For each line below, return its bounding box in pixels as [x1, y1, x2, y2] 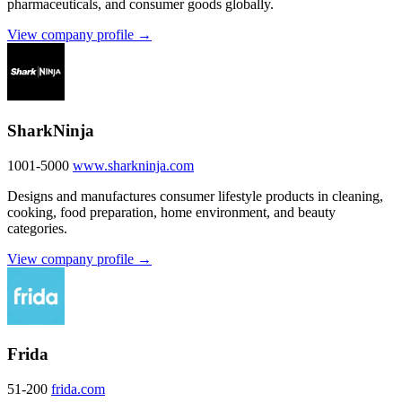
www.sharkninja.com [73, 157, 194, 173]
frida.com [51, 381, 105, 398]
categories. [7, 220, 67, 236]
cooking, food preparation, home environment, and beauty [7, 204, 336, 220]
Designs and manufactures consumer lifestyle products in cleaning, [7, 188, 383, 204]
